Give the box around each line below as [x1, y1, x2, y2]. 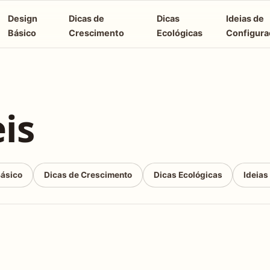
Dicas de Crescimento [43, 170, 132, 180]
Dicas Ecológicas [153, 170, 222, 180]
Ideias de [226, 13, 265, 24]
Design [8, 13, 38, 24]
